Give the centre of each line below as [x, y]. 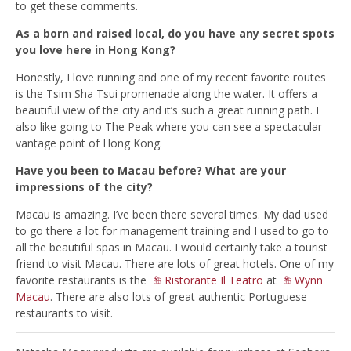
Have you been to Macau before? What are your [151, 170]
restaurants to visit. [64, 313]
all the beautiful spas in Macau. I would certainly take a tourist [172, 247]
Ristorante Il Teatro [214, 280]
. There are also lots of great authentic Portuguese [179, 296]
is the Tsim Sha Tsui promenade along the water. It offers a [166, 93]
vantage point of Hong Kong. [89, 143]
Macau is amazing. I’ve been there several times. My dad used [172, 214]
